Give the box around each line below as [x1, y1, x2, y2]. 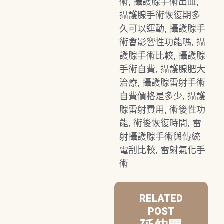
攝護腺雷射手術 [142, 77, 205, 88]
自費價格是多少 [119, 91, 182, 101]
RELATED [139, 192, 183, 204]
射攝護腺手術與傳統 [119, 131, 200, 142]
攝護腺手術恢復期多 [119, 10, 200, 20]
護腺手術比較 [119, 50, 173, 61]
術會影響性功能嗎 [119, 37, 191, 47]
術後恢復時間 [133, 118, 187, 128]
